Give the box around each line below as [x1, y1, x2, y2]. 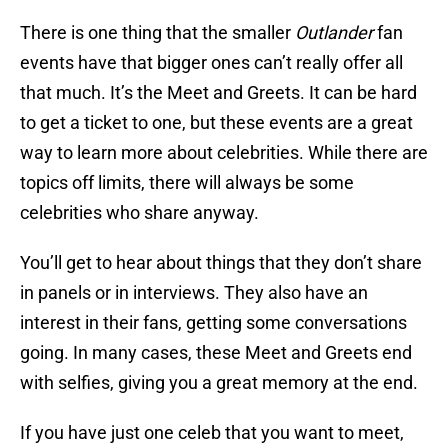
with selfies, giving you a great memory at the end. [20, 372, 418, 394]
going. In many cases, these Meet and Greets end [20, 342, 412, 364]
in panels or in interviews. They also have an [20, 282, 368, 304]
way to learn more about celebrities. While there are [20, 142, 428, 164]
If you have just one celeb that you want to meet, [20, 422, 404, 444]
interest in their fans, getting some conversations [20, 312, 407, 334]
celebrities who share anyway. [20, 202, 259, 224]
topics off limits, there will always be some [20, 172, 354, 194]
